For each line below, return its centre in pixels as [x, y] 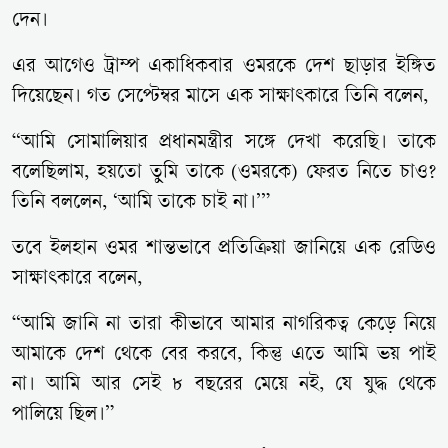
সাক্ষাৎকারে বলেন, [77, 280]
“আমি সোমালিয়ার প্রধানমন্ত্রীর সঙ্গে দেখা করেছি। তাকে [224, 144]
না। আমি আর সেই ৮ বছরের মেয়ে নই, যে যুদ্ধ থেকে [224, 386]
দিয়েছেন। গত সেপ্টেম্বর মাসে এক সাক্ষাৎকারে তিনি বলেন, [220, 98]
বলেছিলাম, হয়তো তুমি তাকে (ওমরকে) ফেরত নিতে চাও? [224, 174]
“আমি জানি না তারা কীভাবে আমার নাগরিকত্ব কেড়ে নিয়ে [224, 326]
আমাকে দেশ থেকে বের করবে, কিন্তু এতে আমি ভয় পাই [224, 356]
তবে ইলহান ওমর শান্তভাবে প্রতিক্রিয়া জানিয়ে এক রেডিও [224, 250]
